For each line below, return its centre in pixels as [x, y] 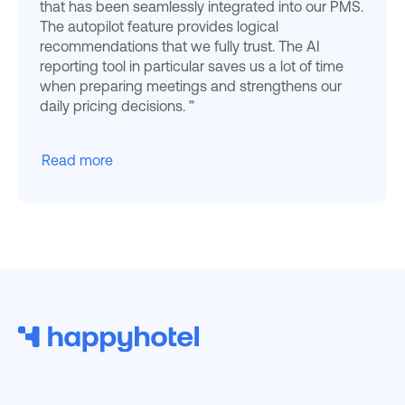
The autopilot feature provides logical [159, 27]
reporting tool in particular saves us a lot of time [192, 66]
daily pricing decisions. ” [117, 106]
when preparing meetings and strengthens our [191, 86]
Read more [77, 160]
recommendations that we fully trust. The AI [180, 47]
